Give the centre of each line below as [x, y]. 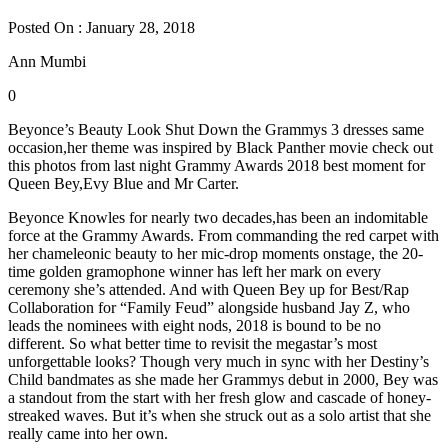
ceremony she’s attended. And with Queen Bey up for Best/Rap [208, 289]
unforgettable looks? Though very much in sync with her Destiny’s [218, 361]
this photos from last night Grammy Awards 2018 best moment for [216, 165]
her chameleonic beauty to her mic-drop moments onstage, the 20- [215, 253]
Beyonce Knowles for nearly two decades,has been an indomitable [218, 217]
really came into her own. [88, 433]
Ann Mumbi [47, 61]
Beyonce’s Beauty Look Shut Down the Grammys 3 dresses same [216, 129]
